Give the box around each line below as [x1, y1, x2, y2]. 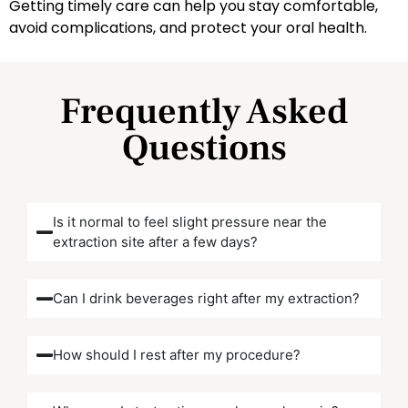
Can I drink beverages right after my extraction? [52, 289, 360, 307]
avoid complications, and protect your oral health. [9, 17, 367, 39]
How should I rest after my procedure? [52, 345, 301, 363]
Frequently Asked [60, 87, 348, 135]
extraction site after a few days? [52, 232, 258, 250]
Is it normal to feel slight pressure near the [52, 212, 327, 230]
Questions [121, 124, 287, 171]
